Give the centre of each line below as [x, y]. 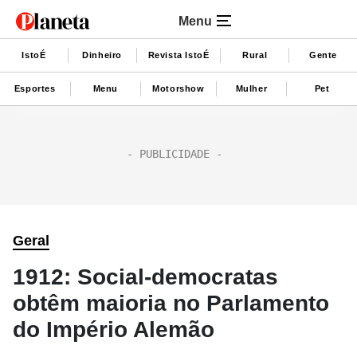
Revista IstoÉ [178, 55]
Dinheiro [102, 55]
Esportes [35, 88]
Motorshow [178, 88]
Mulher [251, 88]
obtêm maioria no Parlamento [171, 303]
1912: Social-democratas [145, 277]
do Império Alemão [114, 330]
